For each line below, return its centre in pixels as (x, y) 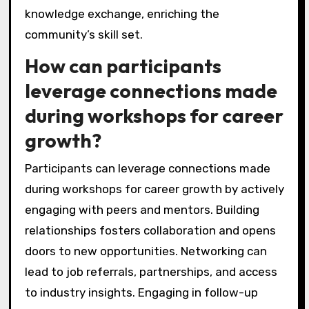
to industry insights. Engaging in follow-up (141, 292)
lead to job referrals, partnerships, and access (151, 271)
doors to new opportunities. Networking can (146, 251)
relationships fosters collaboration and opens (150, 230)
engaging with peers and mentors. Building (142, 209)
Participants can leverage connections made (147, 168)
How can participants (123, 66)
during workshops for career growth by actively (154, 189)
